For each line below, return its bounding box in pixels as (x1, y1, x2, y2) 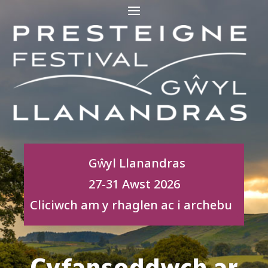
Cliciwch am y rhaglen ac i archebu (30, 197, 232, 215)
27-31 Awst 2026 (88, 176, 180, 194)
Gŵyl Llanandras (89, 155, 185, 173)
